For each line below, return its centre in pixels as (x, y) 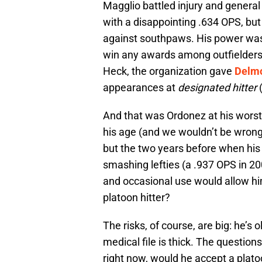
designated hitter (217, 88)
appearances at (140, 88)
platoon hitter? (137, 198)
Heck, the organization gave (169, 71)
